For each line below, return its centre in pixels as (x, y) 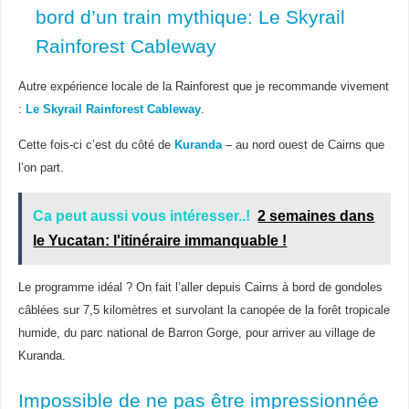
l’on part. (41, 168)
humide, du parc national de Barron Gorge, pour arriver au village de (196, 333)
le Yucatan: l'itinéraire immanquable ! (160, 240)
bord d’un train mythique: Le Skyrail (190, 18)
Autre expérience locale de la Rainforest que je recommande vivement (203, 87)
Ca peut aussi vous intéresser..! (142, 215)
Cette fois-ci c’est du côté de (96, 146)
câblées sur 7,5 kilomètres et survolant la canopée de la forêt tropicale (204, 310)
